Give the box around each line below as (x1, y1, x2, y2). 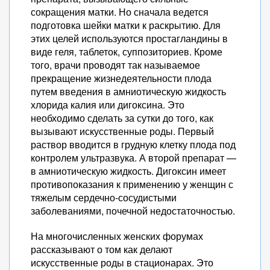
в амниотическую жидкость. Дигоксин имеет (31, 164, 226, 178)
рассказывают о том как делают (31, 242, 172, 256)
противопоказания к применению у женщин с (31, 177, 233, 191)
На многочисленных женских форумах (31, 229, 203, 243)
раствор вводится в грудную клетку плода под (31, 137, 236, 151)
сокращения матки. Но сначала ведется (31, 5, 209, 19)
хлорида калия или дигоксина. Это (31, 98, 184, 111)
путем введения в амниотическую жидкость (31, 84, 226, 98)
